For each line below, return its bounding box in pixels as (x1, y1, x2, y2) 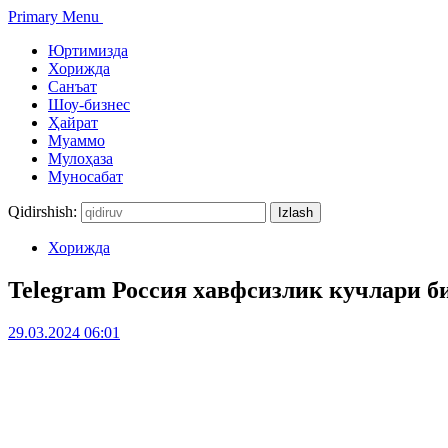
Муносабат (48, 168, 123, 185)
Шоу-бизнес (48, 96, 130, 113)
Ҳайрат (48, 114, 98, 131)
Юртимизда (48, 42, 128, 59)
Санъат (48, 78, 97, 95)
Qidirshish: (8, 203, 77, 220)
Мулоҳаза (48, 150, 113, 167)
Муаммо (48, 132, 105, 149)
